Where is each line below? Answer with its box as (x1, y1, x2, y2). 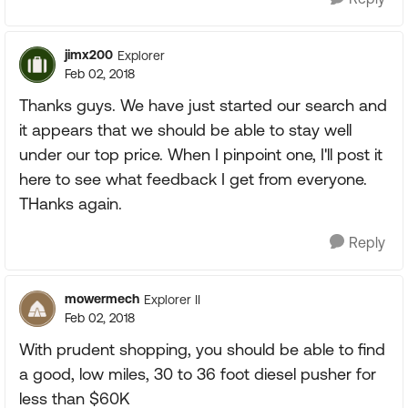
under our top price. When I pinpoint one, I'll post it (19, 145, 382, 164)
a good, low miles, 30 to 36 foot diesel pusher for (19, 364, 376, 383)
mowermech (65, 291, 139, 306)
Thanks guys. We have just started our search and (19, 96, 387, 115)
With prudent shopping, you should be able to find (19, 340, 385, 359)
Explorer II (144, 291, 200, 307)
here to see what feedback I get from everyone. (19, 169, 367, 189)
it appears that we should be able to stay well (19, 120, 352, 139)
